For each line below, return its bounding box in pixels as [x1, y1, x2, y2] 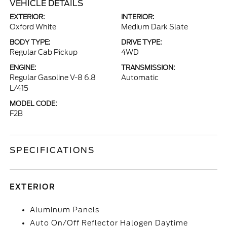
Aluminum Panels [30, 206, 100, 214]
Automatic [121, 73, 159, 82]
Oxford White [10, 23, 57, 31]
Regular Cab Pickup [10, 48, 78, 56]
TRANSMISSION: [121, 64, 175, 71]
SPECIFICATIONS [10, 145, 95, 155]
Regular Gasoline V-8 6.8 [10, 73, 96, 82]
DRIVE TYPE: [121, 39, 162, 46]
